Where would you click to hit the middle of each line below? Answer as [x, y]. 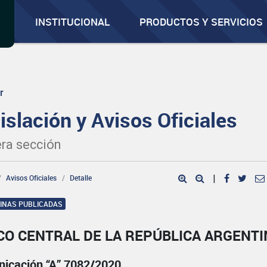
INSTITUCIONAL [73, 22]
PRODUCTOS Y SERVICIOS [201, 22]
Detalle [81, 178]
